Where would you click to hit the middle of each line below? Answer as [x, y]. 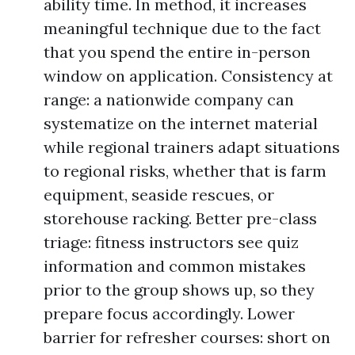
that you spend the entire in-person [177, 52]
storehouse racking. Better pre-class [180, 218]
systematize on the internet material [181, 123]
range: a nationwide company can [169, 99]
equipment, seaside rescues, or [159, 195]
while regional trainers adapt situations [192, 147]
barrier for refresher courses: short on [187, 337]
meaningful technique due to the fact [182, 28]
